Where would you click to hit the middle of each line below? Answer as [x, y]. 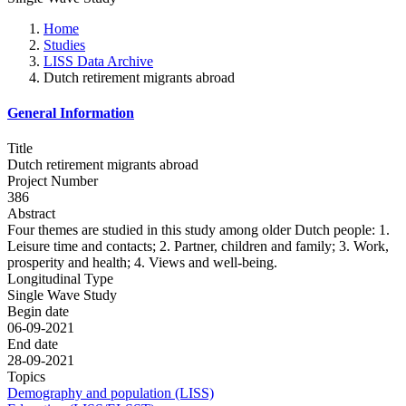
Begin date [38, 312]
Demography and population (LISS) [111, 393]
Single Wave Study [62, 295]
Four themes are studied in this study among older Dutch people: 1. [198, 230]
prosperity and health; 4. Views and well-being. [142, 263]
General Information [71, 113]
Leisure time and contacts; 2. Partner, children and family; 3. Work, [198, 246]
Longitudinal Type [60, 279]
